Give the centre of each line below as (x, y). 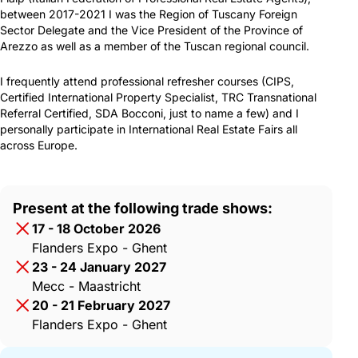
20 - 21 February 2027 (101, 305)
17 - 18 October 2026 (96, 228)
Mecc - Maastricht (86, 286)
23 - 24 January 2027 (99, 267)
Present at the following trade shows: (143, 208)
